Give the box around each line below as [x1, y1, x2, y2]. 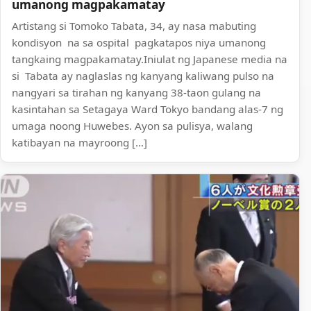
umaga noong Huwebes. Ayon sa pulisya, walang [12, 118, 253, 133]
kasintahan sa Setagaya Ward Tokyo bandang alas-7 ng [12, 101, 283, 116]
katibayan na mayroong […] [12, 135, 147, 149]
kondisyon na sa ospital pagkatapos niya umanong [12, 35, 266, 49]
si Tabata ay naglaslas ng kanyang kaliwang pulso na [12, 68, 274, 83]
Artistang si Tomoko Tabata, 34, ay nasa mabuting [12, 18, 256, 33]
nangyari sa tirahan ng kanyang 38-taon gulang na [12, 85, 261, 99]
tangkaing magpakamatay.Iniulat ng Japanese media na [12, 51, 287, 66]
